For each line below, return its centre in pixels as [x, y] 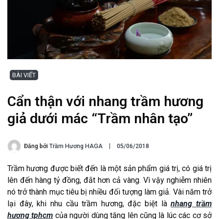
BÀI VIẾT [24, 75]
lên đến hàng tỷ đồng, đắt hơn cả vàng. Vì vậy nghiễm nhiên [109, 180]
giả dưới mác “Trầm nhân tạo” [100, 119]
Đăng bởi [37, 146]
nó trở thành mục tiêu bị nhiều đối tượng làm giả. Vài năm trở [109, 192]
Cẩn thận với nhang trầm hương [105, 102]
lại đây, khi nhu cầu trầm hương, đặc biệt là [89, 204]
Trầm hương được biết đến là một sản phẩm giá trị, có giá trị [109, 169]
